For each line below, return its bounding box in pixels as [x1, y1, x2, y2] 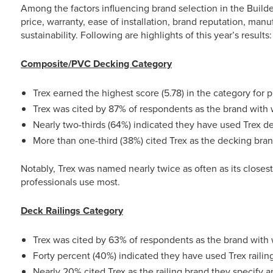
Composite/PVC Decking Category [21, 57, 172, 71]
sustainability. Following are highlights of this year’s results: [21, 28, 272, 41]
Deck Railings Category [21, 204, 123, 218]
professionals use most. [21, 175, 120, 188]
